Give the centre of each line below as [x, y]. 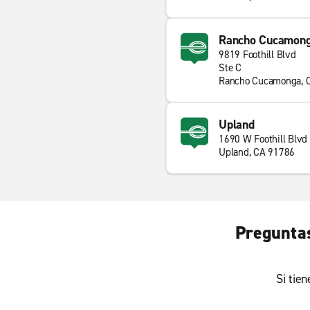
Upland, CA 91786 [257, 152]
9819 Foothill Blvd [257, 55]
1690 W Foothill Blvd [263, 139]
